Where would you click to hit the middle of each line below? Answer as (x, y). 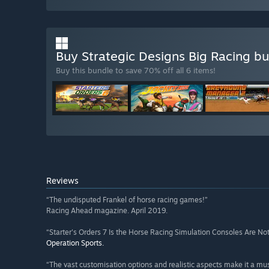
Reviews (62, 181)
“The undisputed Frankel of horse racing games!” (127, 200)
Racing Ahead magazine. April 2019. (107, 211)
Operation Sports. (75, 243)
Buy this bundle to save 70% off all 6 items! (136, 71)
